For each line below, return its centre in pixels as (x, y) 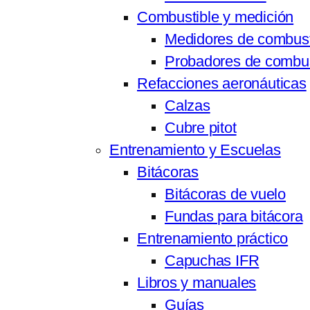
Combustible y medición (216, 18)
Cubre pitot (201, 128)
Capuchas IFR (212, 261)
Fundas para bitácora (234, 217)
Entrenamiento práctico (213, 239)
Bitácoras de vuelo (226, 195)
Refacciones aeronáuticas (222, 84)
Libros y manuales (197, 283)
